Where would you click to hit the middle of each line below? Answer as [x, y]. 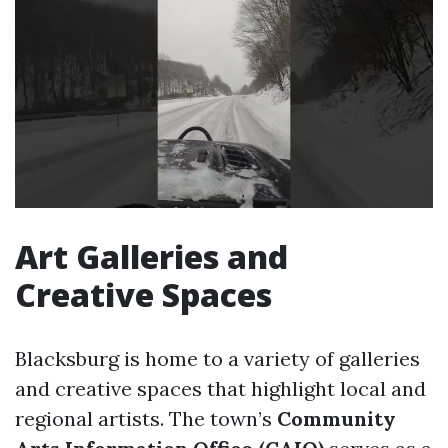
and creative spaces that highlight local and [220, 389]
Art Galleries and [151, 257]
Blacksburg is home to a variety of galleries [217, 359]
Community [336, 419]
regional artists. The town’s [146, 419]
